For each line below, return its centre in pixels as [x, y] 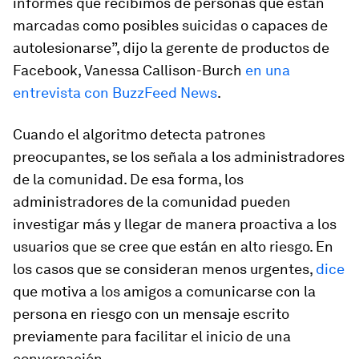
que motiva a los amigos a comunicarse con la [164, 291]
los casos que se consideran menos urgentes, [164, 269]
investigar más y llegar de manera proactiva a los [175, 224]
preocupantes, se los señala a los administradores [179, 157]
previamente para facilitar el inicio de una [152, 336]
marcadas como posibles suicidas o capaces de [170, 25]
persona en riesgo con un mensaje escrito [151, 314]
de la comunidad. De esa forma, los [128, 179]
